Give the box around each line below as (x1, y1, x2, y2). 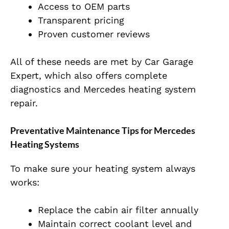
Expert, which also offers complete (10, 70, 167, 81)
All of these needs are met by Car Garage (10, 56, 193, 67)
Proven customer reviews (38, 29, 150, 40)
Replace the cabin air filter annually (38, 204, 198, 216)
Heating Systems (10, 139, 79, 150)
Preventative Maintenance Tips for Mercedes (10, 125, 195, 136)
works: (10, 177, 39, 188)
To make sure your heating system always (10, 163, 195, 174)
